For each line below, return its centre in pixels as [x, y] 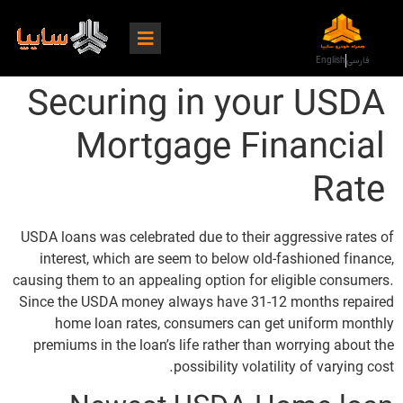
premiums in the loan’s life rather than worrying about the [214, 346]
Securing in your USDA [206, 105]
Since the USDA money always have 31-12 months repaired [206, 303]
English [330, 61]
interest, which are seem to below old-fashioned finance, [217, 260]
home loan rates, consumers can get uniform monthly [224, 325]
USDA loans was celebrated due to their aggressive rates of [207, 238]
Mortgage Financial [230, 148]
